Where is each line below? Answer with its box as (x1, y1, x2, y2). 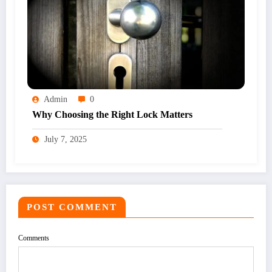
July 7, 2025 (44, 135, 87, 144)
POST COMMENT (27, 202, 117, 212)
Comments (18, 234, 49, 243)
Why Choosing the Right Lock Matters (32, 109, 192, 120)
